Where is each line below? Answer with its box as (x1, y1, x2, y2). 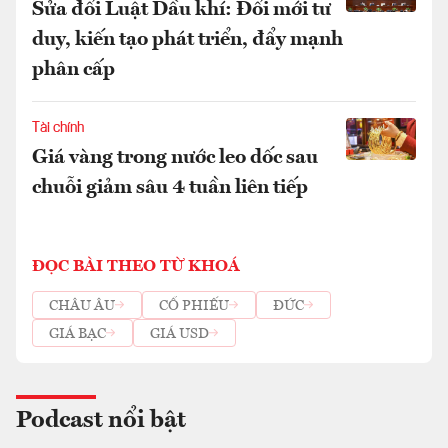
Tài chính (32, 121, 84, 135)
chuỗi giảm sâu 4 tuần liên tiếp (32, 178, 308, 198)
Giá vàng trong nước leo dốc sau (32, 148, 318, 168)
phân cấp (32, 60, 115, 80)
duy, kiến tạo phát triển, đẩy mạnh (32, 30, 343, 50)
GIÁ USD (150, 326, 209, 341)
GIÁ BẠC (49, 326, 106, 341)
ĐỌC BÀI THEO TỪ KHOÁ (32, 259, 240, 275)
